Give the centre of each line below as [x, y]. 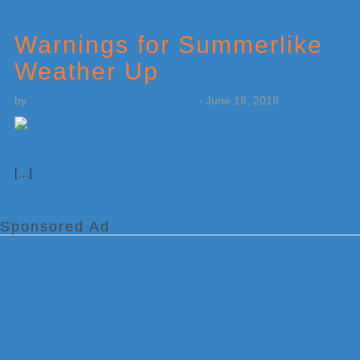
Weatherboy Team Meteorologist [112, 100]
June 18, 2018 [242, 100]
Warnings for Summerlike [169, 45]
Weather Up [87, 71]
